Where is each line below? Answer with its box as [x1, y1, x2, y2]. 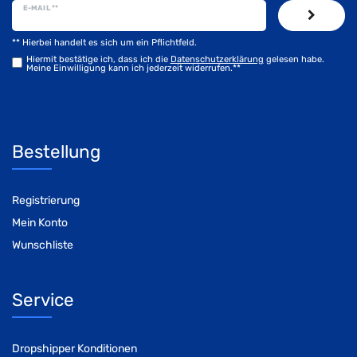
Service [12, 288, 74, 311]
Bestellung [12, 141, 100, 163]
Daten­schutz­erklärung [170, 53, 264, 65]
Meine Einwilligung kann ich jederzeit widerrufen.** [25, 62, 241, 73]
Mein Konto [12, 215, 68, 229]
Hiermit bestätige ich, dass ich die [25, 53, 171, 65]
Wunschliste [12, 237, 73, 252]
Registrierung [12, 193, 80, 207]
